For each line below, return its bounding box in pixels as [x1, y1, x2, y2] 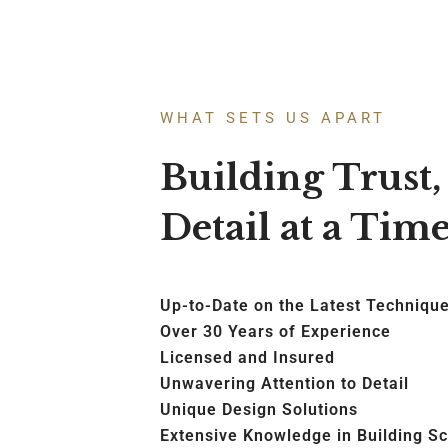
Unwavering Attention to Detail [160, 374, 410, 394]
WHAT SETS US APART [160, 109, 387, 128]
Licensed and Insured [160, 348, 336, 368]
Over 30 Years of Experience [160, 322, 392, 342]
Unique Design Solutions [160, 400, 359, 420]
